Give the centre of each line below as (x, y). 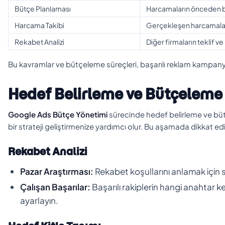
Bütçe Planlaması (43, 8)
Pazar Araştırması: (57, 171)
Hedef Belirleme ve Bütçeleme (115, 94)
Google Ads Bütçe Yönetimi (58, 114)
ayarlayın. (39, 200)
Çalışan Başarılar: (55, 187)
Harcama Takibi (39, 25)
